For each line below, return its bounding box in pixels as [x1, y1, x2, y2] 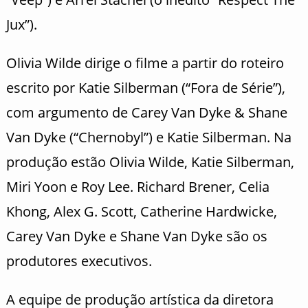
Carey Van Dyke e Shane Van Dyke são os [5, 226, 267, 245]
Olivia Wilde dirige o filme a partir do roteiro [5, 53, 284, 72]
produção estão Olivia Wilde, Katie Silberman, [5, 152, 294, 171]
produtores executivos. [5, 251, 152, 270]
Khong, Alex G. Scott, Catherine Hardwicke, [5, 201, 277, 221]
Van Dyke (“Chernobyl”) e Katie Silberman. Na [5, 127, 291, 146]
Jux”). [5, 14, 37, 34]
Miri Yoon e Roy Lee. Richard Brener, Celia [5, 177, 269, 196]
